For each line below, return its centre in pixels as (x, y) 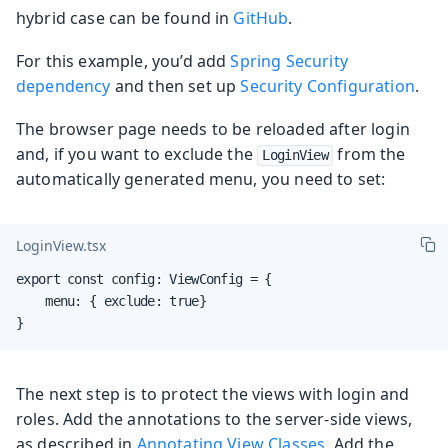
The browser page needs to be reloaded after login (213, 128)
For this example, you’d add (123, 60)
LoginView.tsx (61, 246)
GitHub (261, 17)
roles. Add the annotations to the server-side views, (214, 418)
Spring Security (289, 60)
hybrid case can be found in (125, 17)
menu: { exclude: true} (111, 300)
